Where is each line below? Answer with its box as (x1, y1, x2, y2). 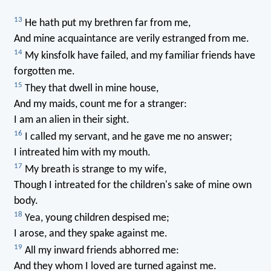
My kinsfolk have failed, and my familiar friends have (22, 50, 255, 62)
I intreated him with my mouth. (13, 147, 151, 159)
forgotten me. (13, 66, 75, 78)
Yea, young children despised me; (22, 212, 169, 224)
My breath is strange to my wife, (22, 164, 166, 176)
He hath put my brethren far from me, (22, 18, 191, 30)
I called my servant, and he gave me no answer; (22, 131, 232, 143)
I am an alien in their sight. (13, 114, 129, 126)
